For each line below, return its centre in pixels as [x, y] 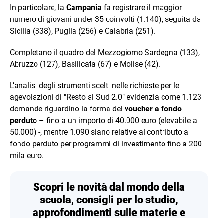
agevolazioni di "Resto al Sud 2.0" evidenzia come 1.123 [106, 97]
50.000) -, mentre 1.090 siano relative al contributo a [99, 132]
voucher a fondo [153, 109]
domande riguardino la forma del [67, 109]
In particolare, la [38, 7]
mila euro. [27, 155]
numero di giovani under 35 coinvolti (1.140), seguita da [105, 19]
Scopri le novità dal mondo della [109, 187]
